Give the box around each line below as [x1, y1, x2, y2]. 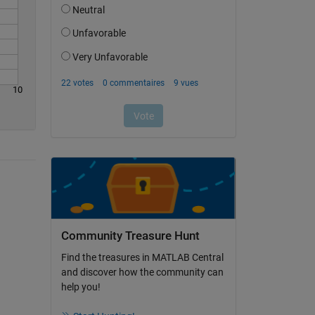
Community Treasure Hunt [60, 229, 200, 243]
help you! [60, 281, 101, 293]
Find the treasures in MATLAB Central [60, 252, 224, 264]
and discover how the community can [60, 266, 224, 278]
